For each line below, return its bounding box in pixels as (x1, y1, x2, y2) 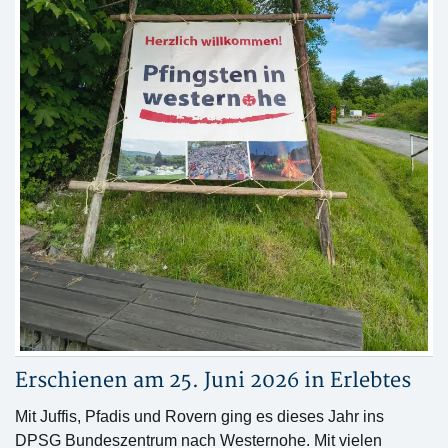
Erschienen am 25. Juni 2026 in (15, 368, 330, 393)
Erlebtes (330, 368, 411, 393)
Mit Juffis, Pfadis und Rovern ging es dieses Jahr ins (15, 408, 384, 425)
